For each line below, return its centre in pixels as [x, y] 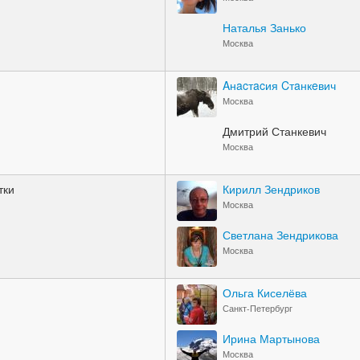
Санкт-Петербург [258, 308]
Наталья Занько [264, 27]
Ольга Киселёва [265, 292]
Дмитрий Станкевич [274, 131]
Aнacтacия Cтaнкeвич [279, 85]
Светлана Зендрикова [280, 235]
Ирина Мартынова [271, 338]
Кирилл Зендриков [271, 189]
